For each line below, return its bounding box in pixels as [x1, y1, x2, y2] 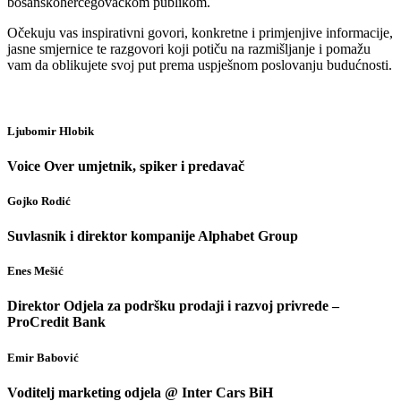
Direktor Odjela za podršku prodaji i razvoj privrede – [7, 298, 339, 314]
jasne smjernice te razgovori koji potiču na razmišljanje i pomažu [7, 41, 371, 57]
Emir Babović [7, 350, 79, 364]
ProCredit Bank [7, 314, 106, 330]
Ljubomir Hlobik [7, 124, 94, 138]
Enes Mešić [7, 264, 64, 278]
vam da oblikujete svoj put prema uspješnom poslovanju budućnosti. [7, 57, 392, 73]
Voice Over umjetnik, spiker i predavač [7, 158, 244, 174]
